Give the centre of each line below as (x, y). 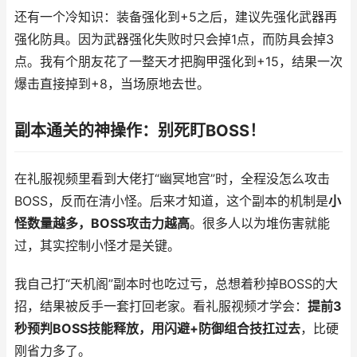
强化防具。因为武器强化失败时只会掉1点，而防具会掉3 (174, 39)
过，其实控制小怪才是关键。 (97, 246)
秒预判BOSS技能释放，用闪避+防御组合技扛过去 (157, 329)
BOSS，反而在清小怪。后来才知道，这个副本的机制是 (171, 201)
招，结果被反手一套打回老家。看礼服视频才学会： (161, 306)
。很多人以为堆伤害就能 (260, 224)
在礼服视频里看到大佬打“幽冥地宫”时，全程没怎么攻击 (172, 179)
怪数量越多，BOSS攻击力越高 (102, 224)
